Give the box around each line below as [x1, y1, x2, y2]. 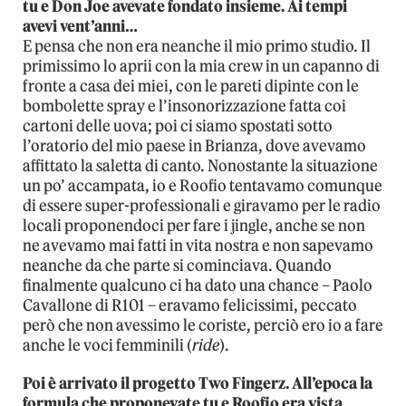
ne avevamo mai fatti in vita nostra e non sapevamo [23, 236, 373, 256]
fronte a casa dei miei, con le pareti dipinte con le [23, 76, 359, 97]
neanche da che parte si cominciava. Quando [23, 256, 332, 276]
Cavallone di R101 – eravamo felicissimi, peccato [23, 295, 357, 316]
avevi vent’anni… [23, 16, 138, 37]
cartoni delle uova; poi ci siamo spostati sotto [23, 116, 333, 137]
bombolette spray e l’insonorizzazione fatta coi [23, 96, 346, 117]
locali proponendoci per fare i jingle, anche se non [23, 216, 365, 237]
